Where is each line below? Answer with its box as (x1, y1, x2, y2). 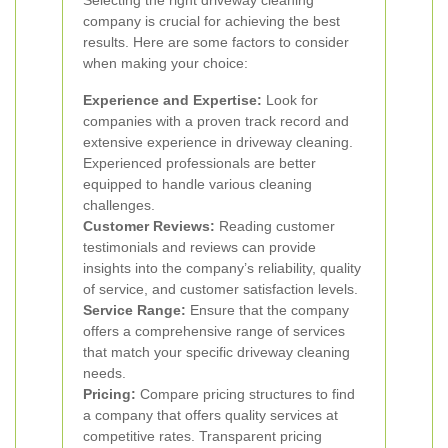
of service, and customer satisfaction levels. (83, 281, 358, 297)
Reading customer (215, 218, 335, 234)
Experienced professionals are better (83, 155, 316, 171)
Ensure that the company (186, 302, 349, 318)
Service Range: (83, 302, 186, 318)
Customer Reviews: (83, 218, 215, 234)
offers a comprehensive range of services (83, 323, 345, 339)
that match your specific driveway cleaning (83, 344, 350, 360)
